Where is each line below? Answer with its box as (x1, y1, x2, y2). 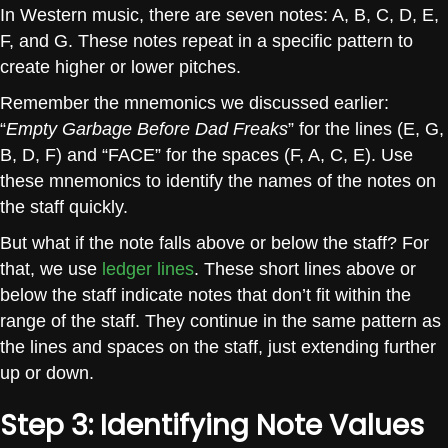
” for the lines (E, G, (288, 118, 444, 139)
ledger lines (102, 258, 194, 279)
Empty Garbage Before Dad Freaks (6, 118, 288, 139)
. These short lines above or (194, 258, 416, 279)
